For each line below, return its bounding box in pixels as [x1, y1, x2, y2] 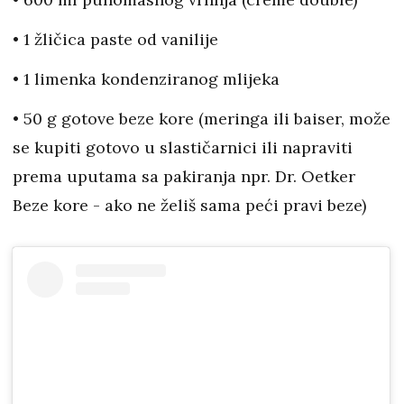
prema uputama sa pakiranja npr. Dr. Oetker [13, 166, 355, 188]
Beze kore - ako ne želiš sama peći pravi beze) [13, 195, 366, 216]
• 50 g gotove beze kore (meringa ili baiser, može [13, 108, 390, 130]
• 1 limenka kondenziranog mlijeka [13, 69, 280, 90]
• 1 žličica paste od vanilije [13, 29, 218, 50]
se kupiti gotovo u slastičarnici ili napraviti [13, 137, 353, 159]
